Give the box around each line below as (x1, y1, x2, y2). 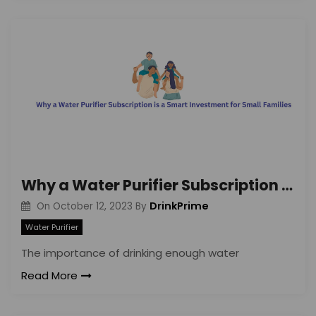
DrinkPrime (149, 198, 209, 213)
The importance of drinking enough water (21, 245, 239, 261)
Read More (21, 268, 78, 284)
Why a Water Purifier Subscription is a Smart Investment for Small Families (281, 174, 293, 195)
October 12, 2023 (52, 199, 133, 213)
